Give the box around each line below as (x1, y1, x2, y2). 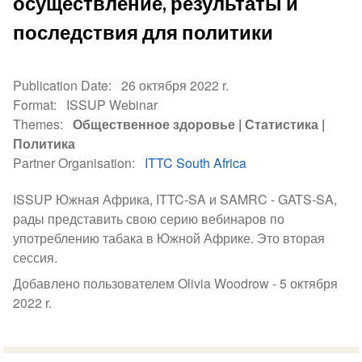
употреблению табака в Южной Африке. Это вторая (13, 228, 326, 247)
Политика (13, 134, 76, 154)
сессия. (13, 247, 58, 267)
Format (13, 95, 54, 115)
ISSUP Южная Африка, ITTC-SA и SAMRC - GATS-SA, (13, 189, 338, 208)
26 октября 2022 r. (121, 76, 229, 95)
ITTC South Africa (145, 154, 247, 173)
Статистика (245, 115, 319, 134)
